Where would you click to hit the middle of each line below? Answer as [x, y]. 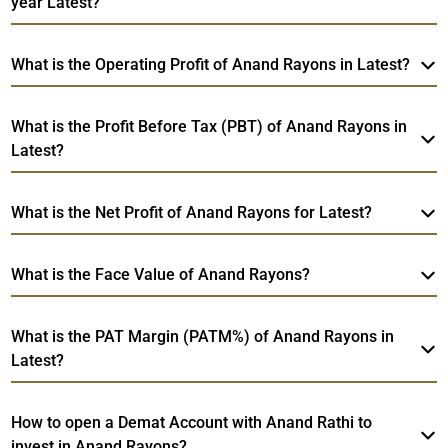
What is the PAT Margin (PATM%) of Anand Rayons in [203, 336]
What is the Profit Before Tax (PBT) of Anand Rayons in [209, 126]
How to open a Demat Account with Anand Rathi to [192, 422]
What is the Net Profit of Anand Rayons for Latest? [192, 212]
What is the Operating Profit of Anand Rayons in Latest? [211, 64]
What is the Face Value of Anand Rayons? [161, 274]
